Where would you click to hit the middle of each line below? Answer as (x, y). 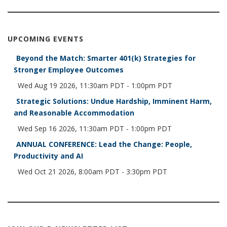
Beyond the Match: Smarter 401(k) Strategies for (106, 58)
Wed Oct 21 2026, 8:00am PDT (68, 172)
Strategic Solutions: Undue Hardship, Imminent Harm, (114, 101)
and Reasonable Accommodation (74, 113)
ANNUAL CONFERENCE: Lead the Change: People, (104, 144)
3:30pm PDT (146, 172)
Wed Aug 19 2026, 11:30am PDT (71, 86)
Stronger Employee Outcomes (68, 70)
